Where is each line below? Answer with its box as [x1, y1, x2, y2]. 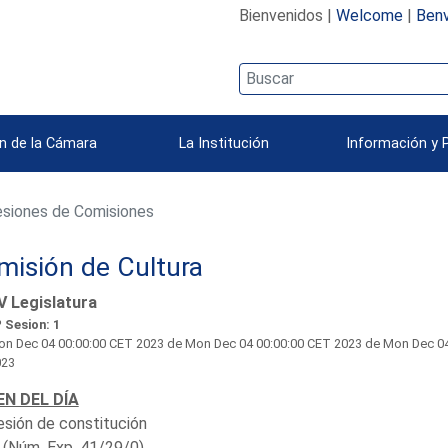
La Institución [179, 134, 269, 152]
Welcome [335, 5, 403, 25]
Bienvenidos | [238, 5, 336, 25]
